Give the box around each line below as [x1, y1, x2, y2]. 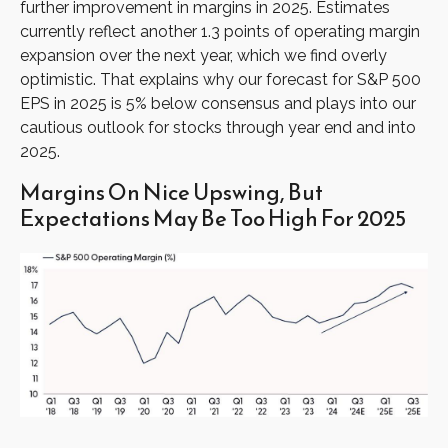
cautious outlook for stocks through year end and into [20, 117, 416, 137]
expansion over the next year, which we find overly [20, 45, 387, 65]
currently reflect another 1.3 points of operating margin [20, 21, 420, 41]
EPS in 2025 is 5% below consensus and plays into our [20, 93, 416, 113]
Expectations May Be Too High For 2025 [20, 200, 406, 235]
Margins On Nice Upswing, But [20, 174, 323, 209]
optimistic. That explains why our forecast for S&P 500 [20, 69, 421, 89]
